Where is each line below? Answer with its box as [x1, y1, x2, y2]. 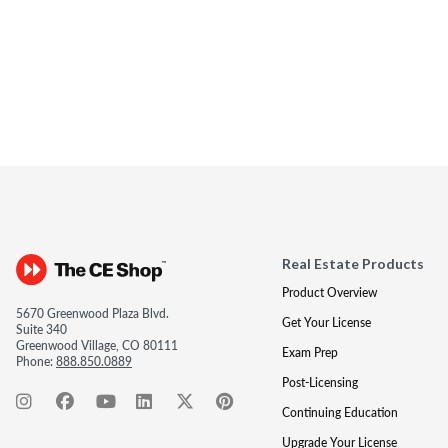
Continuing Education [281, 404, 398, 421]
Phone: [16, 353, 56, 370]
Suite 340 [16, 321, 67, 338]
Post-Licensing [281, 374, 358, 391]
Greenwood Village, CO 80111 [16, 337, 178, 354]
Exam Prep [281, 344, 338, 361]
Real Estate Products [281, 255, 424, 272]
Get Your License [281, 314, 371, 331]
